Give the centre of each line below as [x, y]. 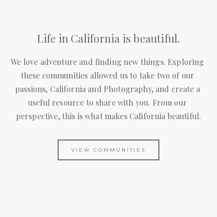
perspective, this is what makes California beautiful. [108, 116]
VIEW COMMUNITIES [108, 150]
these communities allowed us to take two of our [108, 75]
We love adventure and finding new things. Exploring [108, 62]
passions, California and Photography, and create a [107, 89]
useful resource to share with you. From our [107, 102]
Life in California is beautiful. [108, 38]
